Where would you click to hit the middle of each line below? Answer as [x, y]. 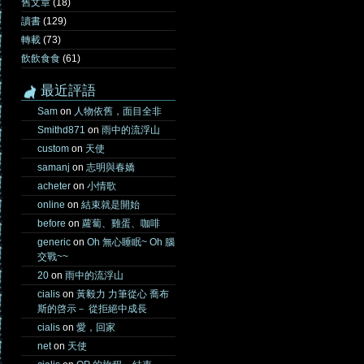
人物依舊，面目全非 [118, 111]
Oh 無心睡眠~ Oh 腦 [131, 242]
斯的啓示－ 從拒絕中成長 [92, 309]
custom [53, 149]
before [52, 223]
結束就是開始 [110, 205]
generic [54, 242]
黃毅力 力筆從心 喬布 [123, 294]
